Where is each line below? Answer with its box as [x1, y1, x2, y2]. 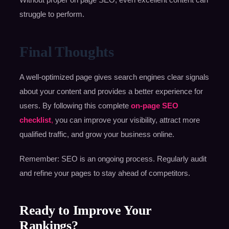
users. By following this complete [19, 101, 129, 110]
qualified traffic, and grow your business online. [19, 130, 174, 139]
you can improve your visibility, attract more [53, 116, 200, 125]
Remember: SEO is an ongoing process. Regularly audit [19, 154, 207, 164]
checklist [19, 116, 51, 125]
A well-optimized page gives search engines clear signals [19, 73, 209, 82]
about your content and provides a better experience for [19, 87, 203, 96]
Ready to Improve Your [19, 203, 152, 218]
